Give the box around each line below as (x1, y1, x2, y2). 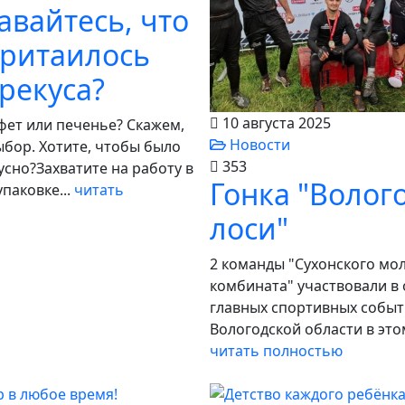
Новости (226, 135, 290, 155)
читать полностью (210, 341, 343, 361)
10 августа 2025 (219, 113, 331, 133)
